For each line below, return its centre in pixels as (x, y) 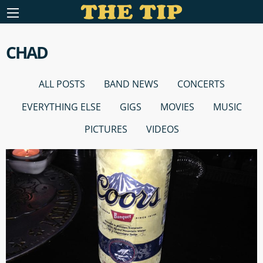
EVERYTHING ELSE (61, 107)
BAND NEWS (131, 84)
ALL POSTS (62, 84)
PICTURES (106, 129)
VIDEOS (162, 129)
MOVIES (177, 107)
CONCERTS (201, 84)
